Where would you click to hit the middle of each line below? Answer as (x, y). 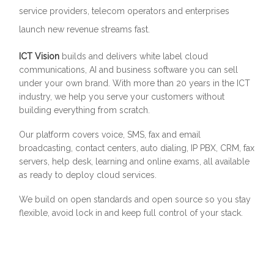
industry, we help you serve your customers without (122, 97)
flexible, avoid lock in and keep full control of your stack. (131, 213)
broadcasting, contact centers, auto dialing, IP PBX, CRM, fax (137, 148)
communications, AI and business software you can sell (129, 70)
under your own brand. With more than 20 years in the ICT (135, 83)
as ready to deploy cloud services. (88, 175)
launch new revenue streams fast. (85, 29)
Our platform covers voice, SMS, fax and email (110, 135)
